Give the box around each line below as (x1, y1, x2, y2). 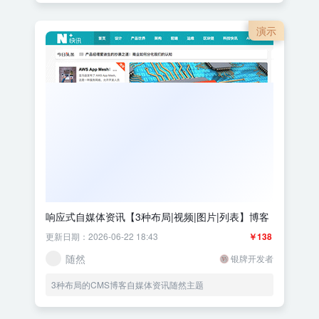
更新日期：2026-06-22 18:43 (46, 230, 158, 243)
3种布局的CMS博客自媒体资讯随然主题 (51, 278, 204, 291)
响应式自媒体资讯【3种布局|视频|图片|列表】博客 (46, 209, 269, 224)
